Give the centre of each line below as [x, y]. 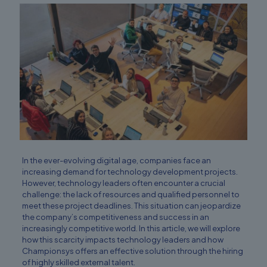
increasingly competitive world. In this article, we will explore [131, 229]
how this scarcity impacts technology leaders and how [122, 240]
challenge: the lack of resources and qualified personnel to [131, 195]
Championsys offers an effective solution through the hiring [132, 251]
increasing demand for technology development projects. [130, 172]
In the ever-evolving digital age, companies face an [116, 161]
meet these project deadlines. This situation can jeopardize [131, 206]
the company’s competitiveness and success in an [115, 217]
